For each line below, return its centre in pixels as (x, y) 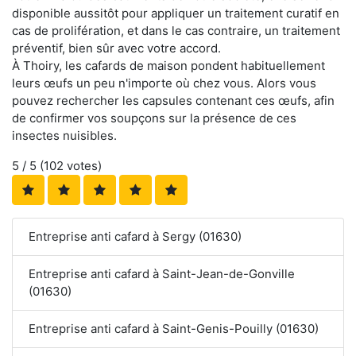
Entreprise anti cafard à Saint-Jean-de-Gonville (162, 274)
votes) (83, 166)
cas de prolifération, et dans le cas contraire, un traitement (176, 31)
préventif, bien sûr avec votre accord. (116, 48)
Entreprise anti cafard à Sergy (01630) (135, 237)
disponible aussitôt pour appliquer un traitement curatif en (176, 14)
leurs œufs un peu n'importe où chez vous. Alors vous (164, 83)
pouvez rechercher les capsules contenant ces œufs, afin (173, 101)
